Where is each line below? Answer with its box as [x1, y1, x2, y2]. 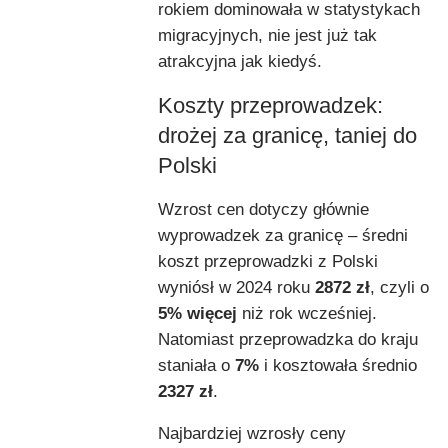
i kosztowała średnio [259, 355, 417, 375]
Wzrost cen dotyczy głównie [158, 199, 369, 219]
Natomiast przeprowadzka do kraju [158, 329, 418, 349]
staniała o [158, 355, 235, 375]
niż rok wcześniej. [237, 303, 377, 323]
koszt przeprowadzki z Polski [158, 251, 378, 271]
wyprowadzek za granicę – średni [158, 225, 408, 245]
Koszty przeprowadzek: [158, 92, 383, 118]
